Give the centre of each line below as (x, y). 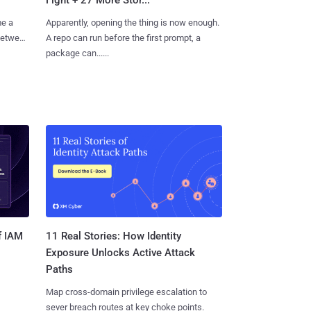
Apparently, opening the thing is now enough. (132, 22)
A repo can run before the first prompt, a (123, 37)
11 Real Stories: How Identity (113, 236)
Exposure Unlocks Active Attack (120, 252)
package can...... (77, 53)
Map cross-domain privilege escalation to (126, 292)
